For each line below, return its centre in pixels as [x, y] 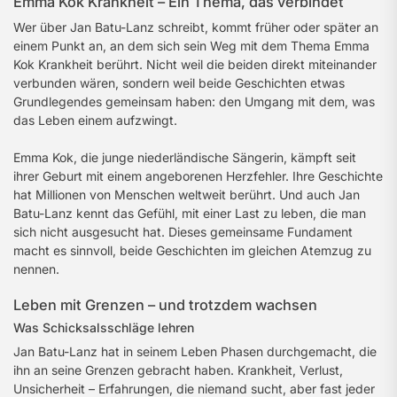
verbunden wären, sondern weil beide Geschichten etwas [179, 83]
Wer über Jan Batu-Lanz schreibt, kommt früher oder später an [196, 27]
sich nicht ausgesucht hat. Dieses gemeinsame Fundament [183, 232]
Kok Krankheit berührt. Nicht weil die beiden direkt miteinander [195, 64]
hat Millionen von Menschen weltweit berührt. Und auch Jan [187, 195]
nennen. [36, 269]
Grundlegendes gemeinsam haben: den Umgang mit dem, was [194, 101]
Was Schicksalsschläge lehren [104, 327]
